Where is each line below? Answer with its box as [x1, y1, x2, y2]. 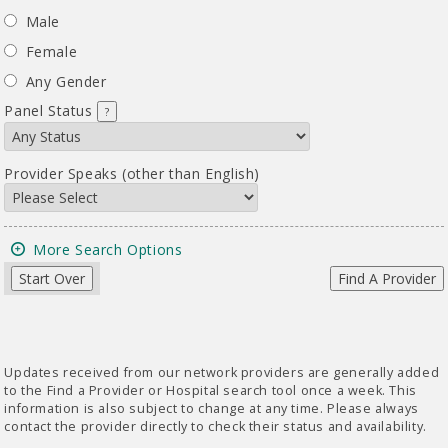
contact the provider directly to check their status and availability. [4, 417, 427, 435]
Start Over [19, 269, 86, 289]
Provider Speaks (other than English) [4, 164, 261, 184]
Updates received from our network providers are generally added [4, 363, 440, 381]
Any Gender [25, 72, 107, 92]
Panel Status [4, 101, 98, 121]
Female [25, 42, 78, 62]
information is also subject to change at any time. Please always [4, 399, 419, 417]
